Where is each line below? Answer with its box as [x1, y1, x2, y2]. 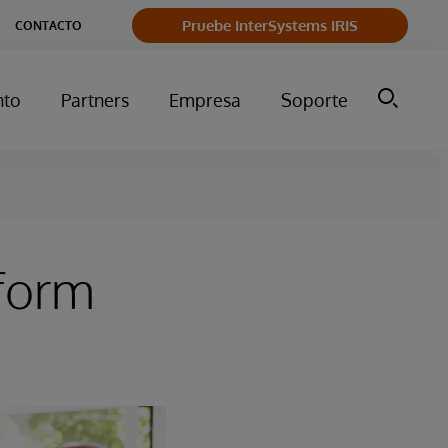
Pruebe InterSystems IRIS [182, 15, 358, 35]
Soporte [281, 89, 348, 111]
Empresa [169, 89, 241, 111]
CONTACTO [15, 17, 82, 33]
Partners [61, 89, 129, 111]
